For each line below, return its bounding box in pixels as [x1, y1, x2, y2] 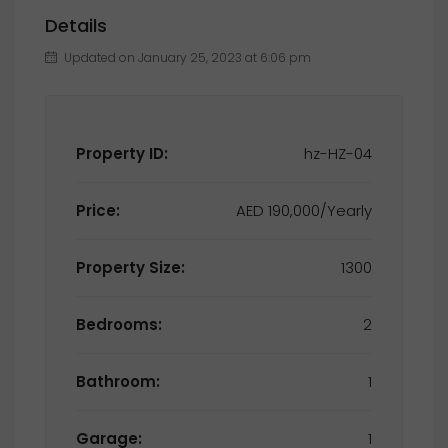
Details [45, 13, 107, 38]
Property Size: [76, 257, 185, 278]
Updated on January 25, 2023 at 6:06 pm [61, 49, 311, 66]
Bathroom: [76, 371, 160, 392]
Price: [76, 200, 120, 221]
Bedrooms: [76, 314, 162, 335]
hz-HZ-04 [304, 143, 372, 164]
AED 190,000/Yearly [268, 200, 372, 221]
